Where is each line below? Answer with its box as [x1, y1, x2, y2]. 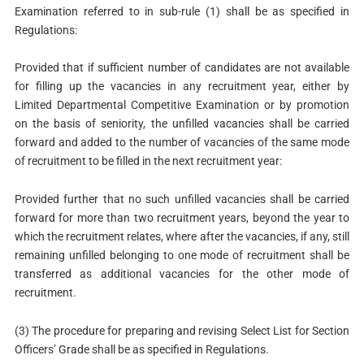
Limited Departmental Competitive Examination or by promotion [14, 98, 350, 112]
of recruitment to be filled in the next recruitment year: [14, 154, 282, 168]
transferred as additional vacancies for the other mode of [14, 267, 350, 281]
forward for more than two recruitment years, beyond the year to [14, 211, 350, 225]
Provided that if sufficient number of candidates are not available [14, 61, 350, 75]
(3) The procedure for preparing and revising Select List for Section [14, 324, 350, 338]
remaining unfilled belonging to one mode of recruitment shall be [14, 249, 350, 262]
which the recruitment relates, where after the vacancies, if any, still [14, 230, 350, 244]
